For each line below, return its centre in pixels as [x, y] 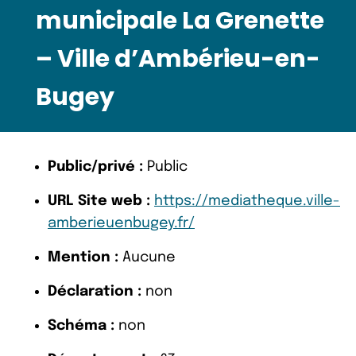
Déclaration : [95, 291]
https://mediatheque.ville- [247, 201]
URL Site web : [99, 201]
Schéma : [81, 325]
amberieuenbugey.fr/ [121, 223]
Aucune [147, 257]
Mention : [83, 257]
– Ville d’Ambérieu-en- [178, 58]
